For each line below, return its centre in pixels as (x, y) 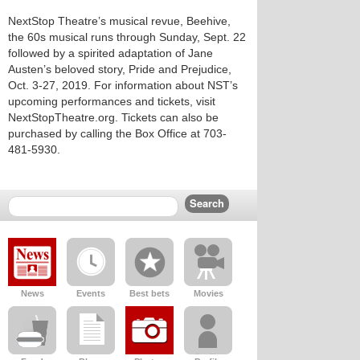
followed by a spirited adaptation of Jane (110, 53)
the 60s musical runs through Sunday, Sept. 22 (127, 37)
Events (91, 293)
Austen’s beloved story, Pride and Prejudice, (120, 69)
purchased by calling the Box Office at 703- (117, 133)
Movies (208, 293)
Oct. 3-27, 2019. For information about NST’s (123, 85)
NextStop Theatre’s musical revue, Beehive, (119, 21)
